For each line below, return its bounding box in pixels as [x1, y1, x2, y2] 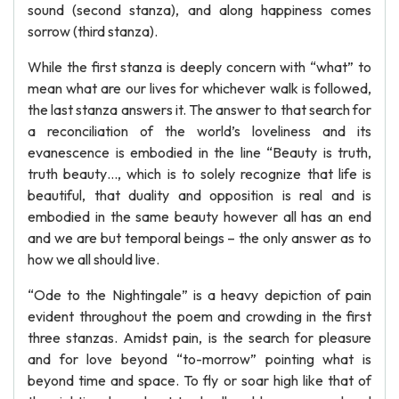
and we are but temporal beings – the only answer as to [28, 229, 371, 247]
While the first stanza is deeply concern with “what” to [28, 58, 371, 76]
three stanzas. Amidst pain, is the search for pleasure [28, 329, 371, 346]
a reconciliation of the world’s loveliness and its [28, 122, 371, 140]
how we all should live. [28, 250, 159, 268]
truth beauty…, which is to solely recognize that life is [28, 165, 371, 183]
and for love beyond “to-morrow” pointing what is [28, 350, 371, 368]
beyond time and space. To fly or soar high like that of [28, 371, 371, 389]
